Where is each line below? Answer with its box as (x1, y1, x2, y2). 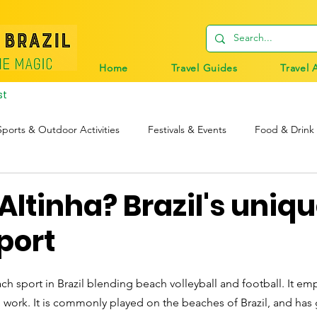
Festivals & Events (148, 123, 226, 137)
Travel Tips (50, 180, 96, 193)
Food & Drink (255, 123, 314, 137)
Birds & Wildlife (221, 180, 289, 193)
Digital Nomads (125, 180, 193, 193)
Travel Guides (171, 61, 238, 74)
